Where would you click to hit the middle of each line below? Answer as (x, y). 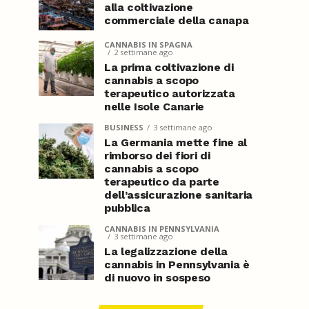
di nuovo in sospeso (157, 278)
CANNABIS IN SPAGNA (148, 44)
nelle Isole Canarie (154, 107)
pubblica (127, 208)
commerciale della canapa (177, 20)
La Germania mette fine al (176, 142)
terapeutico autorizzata (170, 93)
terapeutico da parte (162, 182)
